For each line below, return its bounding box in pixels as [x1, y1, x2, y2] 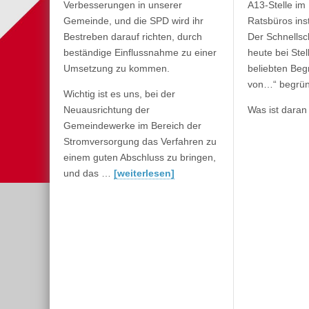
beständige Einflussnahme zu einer [63, 46, 217, 58]
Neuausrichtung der [63, 103, 150, 115]
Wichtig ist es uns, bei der [63, 88, 175, 99]
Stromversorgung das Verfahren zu [63, 135, 217, 147]
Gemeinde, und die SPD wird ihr [63, 14, 203, 26]
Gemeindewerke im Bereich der [63, 119, 201, 131]
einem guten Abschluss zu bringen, [63, 151, 216, 163]
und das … [63, 167, 114, 179]
